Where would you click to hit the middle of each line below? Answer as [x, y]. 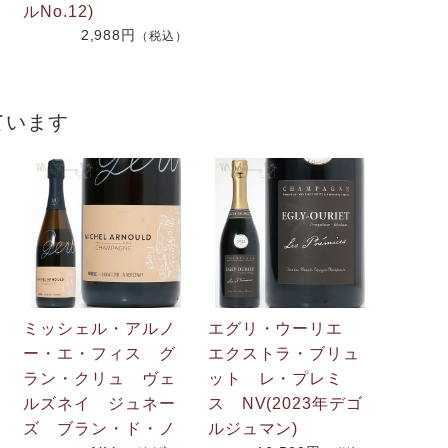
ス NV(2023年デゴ [285, 403]
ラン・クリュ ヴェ [99, 378]
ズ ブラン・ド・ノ [99, 428]
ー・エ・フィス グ [99, 353]
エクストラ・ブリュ [284, 353]
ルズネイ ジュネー [99, 403]
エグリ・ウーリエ [284, 328]
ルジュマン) [253, 428]
